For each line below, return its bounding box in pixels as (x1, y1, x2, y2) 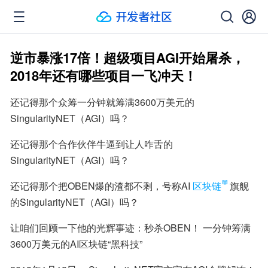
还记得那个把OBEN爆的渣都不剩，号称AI (10, 179, 190, 193)
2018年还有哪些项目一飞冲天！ (10, 66, 197, 85)
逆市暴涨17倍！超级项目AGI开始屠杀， (10, 48, 245, 67)
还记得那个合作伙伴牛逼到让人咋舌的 (10, 137, 173, 151)
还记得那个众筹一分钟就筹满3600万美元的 (10, 95, 194, 109)
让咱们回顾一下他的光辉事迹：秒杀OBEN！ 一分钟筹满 (10, 221, 251, 234)
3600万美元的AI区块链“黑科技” (10, 237, 142, 251)
